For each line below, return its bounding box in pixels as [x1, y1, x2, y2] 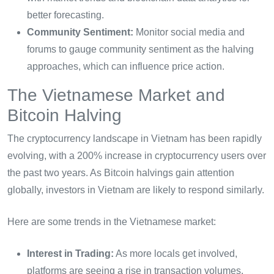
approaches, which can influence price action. [27, 61, 224, 72]
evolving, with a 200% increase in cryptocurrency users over [7, 150, 266, 161]
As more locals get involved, [114, 248, 237, 259]
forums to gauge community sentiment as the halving [27, 43, 254, 54]
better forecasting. [27, 9, 104, 20]
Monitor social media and [133, 26, 245, 37]
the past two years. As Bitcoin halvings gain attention [7, 167, 234, 178]
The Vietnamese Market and [7, 85, 225, 105]
